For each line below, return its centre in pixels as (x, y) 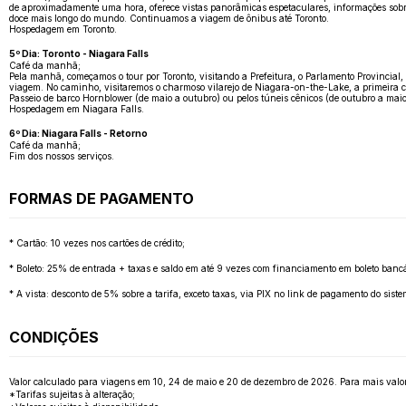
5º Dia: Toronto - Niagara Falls (79, 54)
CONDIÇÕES (54, 338)
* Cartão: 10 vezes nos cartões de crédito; (97, 243)
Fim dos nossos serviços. (62, 156)
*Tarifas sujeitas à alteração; (72, 395)
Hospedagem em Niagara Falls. (77, 109)
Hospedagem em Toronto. (63, 29)
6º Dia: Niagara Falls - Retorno (78, 134)
